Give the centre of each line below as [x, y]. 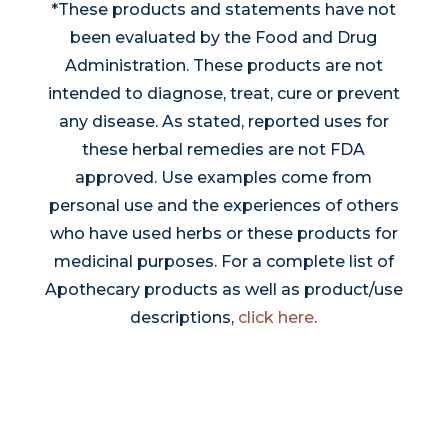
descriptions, [184, 318]
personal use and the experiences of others [223, 206]
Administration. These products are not [223, 66]
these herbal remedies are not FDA [224, 150]
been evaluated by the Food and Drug [224, 38]
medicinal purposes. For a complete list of [223, 262]
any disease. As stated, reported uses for [223, 122]
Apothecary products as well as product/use [223, 290]
